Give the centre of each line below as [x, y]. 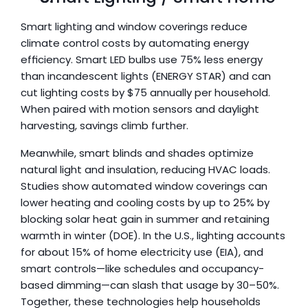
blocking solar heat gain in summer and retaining [145, 219]
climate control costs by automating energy [135, 43]
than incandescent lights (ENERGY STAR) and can [146, 76]
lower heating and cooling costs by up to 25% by [145, 202]
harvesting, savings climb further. [106, 125]
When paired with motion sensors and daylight [140, 109]
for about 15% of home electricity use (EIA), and [142, 252]
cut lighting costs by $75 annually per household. [145, 92]
